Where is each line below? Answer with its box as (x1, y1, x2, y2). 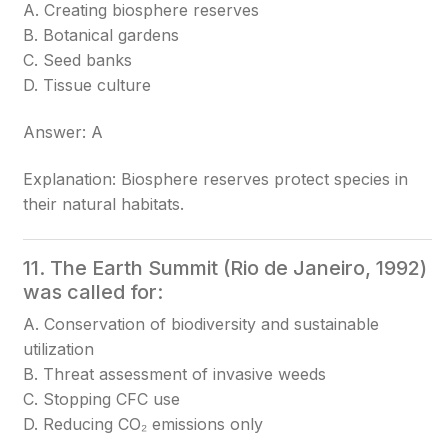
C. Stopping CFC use (23, 389, 181, 409)
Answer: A (23, 122, 104, 142)
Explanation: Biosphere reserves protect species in (23, 169, 409, 189)
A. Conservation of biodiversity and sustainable (23, 314, 380, 334)
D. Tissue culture (23, 75, 152, 95)
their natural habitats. (23, 194, 185, 214)
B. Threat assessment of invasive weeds (23, 364, 327, 384)
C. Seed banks (23, 50, 133, 70)
